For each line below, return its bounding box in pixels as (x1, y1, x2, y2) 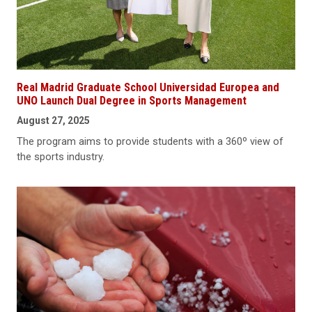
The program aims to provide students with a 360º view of (17, 135, 283, 148)
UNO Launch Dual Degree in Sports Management (17, 94, 247, 108)
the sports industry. (17, 150, 104, 164)
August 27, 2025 (17, 115, 90, 127)
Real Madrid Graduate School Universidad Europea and (17, 81, 279, 95)
